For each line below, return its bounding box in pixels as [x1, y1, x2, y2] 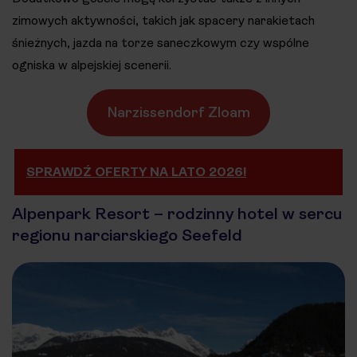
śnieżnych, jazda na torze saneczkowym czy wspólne [12, 34, 309, 50]
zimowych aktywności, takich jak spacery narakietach [12, 12, 315, 28]
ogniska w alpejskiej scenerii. [12, 57, 171, 73]
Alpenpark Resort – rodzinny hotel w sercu [12, 203, 342, 223]
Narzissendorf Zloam [107, 104, 250, 120]
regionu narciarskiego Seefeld [12, 225, 242, 245]
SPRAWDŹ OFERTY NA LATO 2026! [26, 163, 246, 179]
